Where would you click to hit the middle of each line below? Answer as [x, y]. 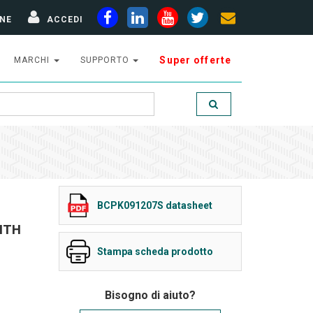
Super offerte [195, 60]
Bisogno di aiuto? [150, 295]
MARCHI [33, 60]
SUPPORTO [106, 60]
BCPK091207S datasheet [154, 205]
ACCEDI [65, 19]
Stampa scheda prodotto [155, 252]
